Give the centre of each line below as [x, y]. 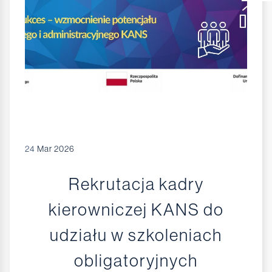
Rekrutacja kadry [136, 184]
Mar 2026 [55, 149]
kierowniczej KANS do [136, 210]
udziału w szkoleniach [136, 235]
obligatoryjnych [136, 261]
